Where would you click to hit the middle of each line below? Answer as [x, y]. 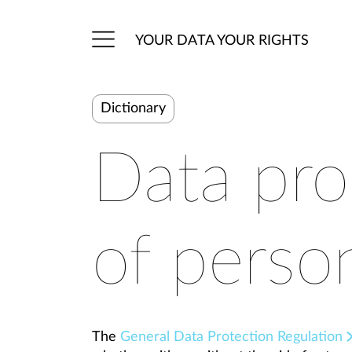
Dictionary [133, 108]
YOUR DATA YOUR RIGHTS [222, 40]
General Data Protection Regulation [231, 337]
